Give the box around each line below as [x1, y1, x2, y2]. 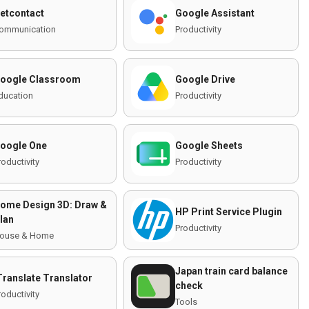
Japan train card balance [175, 265, 288, 277]
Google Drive [175, 74, 235, 85]
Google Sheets [175, 140, 243, 151]
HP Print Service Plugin [175, 206, 282, 217]
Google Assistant [175, 8, 255, 19]
